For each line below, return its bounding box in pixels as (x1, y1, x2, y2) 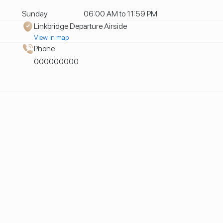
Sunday (21, 9, 47, 18)
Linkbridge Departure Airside (33, 21, 127, 31)
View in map (33, 33, 69, 41)
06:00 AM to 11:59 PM (83, 9, 157, 18)
